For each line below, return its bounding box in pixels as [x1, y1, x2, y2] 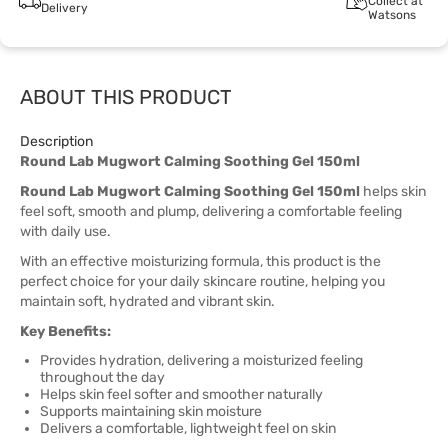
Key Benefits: [20, 323, 111, 340]
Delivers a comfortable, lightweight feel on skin [40, 420, 336, 437]
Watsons [367, 8, 416, 22]
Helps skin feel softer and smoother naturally [40, 386, 323, 403]
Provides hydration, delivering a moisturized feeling [40, 352, 363, 369]
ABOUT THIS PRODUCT [20, 85, 232, 109]
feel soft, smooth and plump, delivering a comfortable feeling [20, 203, 402, 220]
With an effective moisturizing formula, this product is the [20, 253, 381, 270]
